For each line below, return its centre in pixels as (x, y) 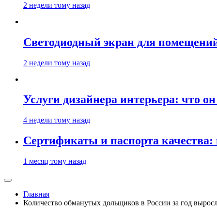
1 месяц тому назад (55, 161)
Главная (36, 194)
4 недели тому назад (57, 120)
